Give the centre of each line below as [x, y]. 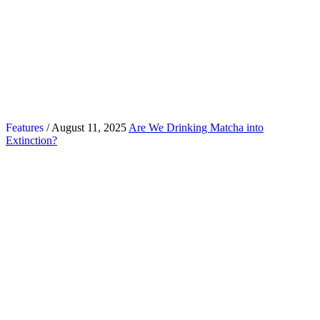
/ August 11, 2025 [85, 127]
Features [25, 127]
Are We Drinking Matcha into [196, 127]
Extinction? [31, 140]
